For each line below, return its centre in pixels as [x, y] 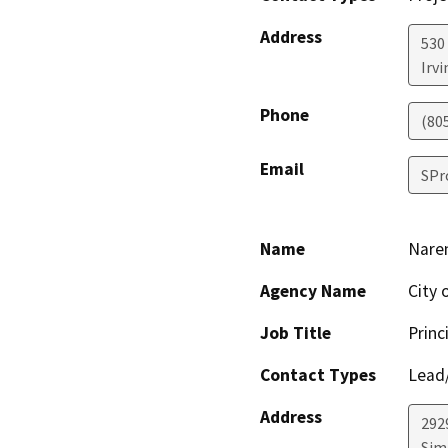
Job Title [295, 333]
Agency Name [313, 291]
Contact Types [318, 375]
